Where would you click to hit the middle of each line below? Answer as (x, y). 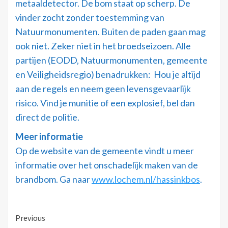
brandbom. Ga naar (53, 179)
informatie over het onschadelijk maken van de (107, 165)
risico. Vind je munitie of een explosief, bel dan (105, 103)
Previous (30, 218)
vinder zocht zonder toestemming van (90, 17)
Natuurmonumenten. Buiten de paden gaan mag (110, 31)
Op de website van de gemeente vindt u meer (105, 150)
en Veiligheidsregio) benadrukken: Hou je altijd (108, 74)
